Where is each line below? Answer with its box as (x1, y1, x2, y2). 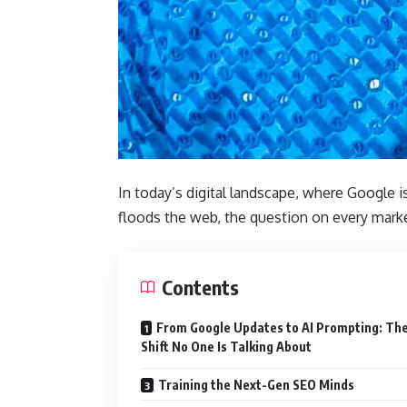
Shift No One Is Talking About (141, 338, 312, 354)
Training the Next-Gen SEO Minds (158, 376, 354, 392)
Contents (162, 273, 239, 300)
